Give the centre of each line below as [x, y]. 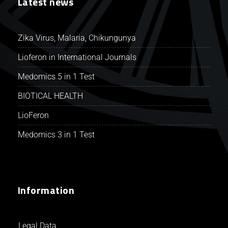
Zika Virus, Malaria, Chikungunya [77, 38]
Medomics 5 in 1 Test [56, 76]
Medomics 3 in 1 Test [56, 134]
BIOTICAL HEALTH [50, 96]
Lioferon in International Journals [77, 57]
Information [46, 190]
